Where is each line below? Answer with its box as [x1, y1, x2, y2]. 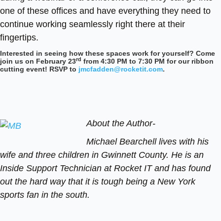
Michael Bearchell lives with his [84, 137, 209, 147]
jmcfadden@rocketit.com [78, 65, 163, 74]
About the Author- [84, 118, 155, 129]
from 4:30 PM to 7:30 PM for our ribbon [81, 57, 214, 66]
